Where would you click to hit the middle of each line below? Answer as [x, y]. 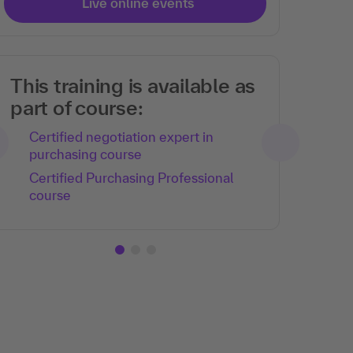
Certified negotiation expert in [121, 137]
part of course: [77, 108]
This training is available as [133, 85]
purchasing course [85, 154]
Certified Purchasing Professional [131, 178]
